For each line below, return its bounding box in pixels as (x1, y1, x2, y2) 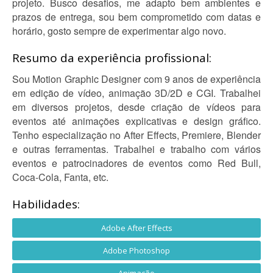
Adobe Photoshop (103, 245, 170, 256)
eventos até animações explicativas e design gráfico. (12, 114, 261, 128)
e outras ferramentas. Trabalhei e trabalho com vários (12, 142, 261, 156)
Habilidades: (12, 196, 80, 212)
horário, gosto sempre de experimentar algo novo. (12, 24, 226, 38)
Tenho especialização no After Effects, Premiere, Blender (12, 128, 261, 142)
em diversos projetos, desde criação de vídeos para (12, 100, 261, 114)
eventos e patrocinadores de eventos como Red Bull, (12, 156, 261, 170)
